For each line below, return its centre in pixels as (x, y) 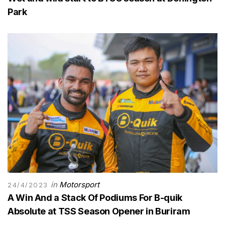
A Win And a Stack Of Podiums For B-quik (95, 198)
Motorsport (80, 185)
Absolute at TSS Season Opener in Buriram (99, 211)
